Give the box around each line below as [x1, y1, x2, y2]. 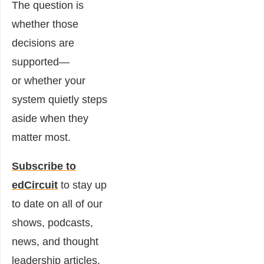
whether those [12, 18, 78, 30]
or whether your [12, 74, 85, 87]
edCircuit [12, 179, 58, 191]
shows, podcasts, [12, 216, 93, 229]
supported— [12, 55, 70, 68]
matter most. [12, 131, 71, 143]
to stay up [58, 179, 107, 191]
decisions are [12, 37, 74, 49]
